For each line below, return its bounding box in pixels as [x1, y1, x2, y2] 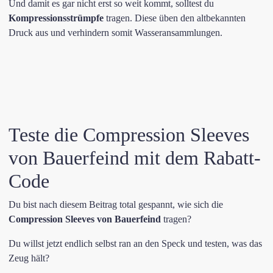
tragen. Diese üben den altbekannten [104, 13, 246, 23]
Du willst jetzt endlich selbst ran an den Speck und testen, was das [9, 238, 262, 249]
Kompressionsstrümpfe [9, 13, 104, 23]
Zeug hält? [9, 253, 49, 263]
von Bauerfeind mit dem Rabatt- [9, 147, 261, 169]
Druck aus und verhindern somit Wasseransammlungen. [9, 27, 222, 38]
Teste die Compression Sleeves [9, 124, 249, 146]
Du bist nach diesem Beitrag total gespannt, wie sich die [9, 199, 223, 210]
